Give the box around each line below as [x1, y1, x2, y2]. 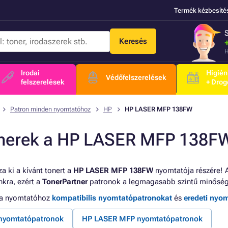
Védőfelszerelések [106, 73, 166, 81]
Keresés [119, 37, 147, 46]
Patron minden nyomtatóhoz [10, 105, 91, 113]
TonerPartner [42, 177, 88, 186]
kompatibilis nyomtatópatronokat [52, 193, 172, 203]
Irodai [20, 69, 40, 77]
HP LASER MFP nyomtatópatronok [82, 214, 203, 223]
